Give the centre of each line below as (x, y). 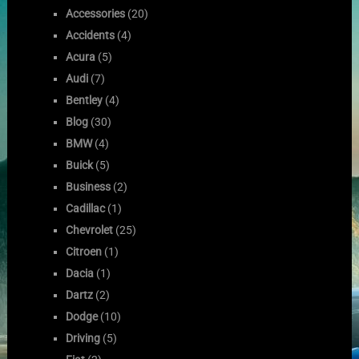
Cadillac (86, 208)
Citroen (84, 251)
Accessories (96, 13)
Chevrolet (90, 230)
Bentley (85, 100)
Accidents (91, 35)
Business (89, 186)
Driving (83, 338)
